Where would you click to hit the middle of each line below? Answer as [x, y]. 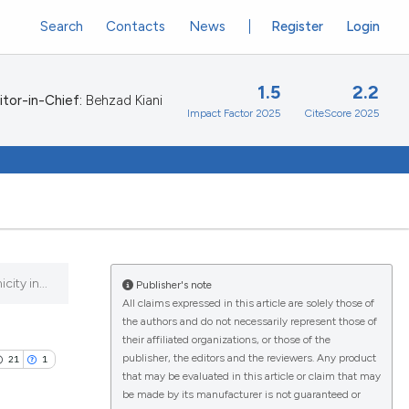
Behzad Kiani [122, 100]
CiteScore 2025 [342, 114]
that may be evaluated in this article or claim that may [251, 376]
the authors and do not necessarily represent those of [249, 321]
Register [298, 26]
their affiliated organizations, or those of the [226, 340]
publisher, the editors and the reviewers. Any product [249, 358]
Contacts [136, 26]
